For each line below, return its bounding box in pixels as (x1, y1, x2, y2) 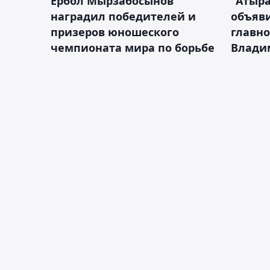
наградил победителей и (51, 9, 196, 24)
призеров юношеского (51, 25, 179, 40)
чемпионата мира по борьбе (51, 40, 215, 55)
